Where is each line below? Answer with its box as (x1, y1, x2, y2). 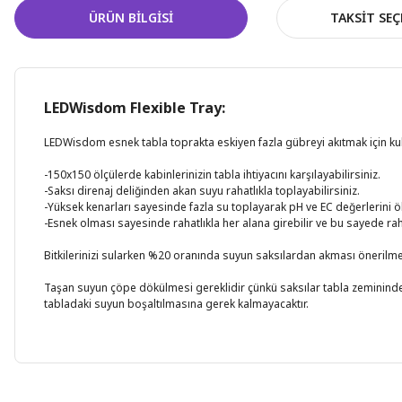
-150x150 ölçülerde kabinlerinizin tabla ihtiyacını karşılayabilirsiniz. (44, 167, 380, 182)
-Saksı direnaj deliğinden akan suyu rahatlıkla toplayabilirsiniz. (44, 183, 360, 198)
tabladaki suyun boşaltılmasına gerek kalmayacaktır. (44, 296, 309, 311)
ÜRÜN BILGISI (89, 9, 173, 26)
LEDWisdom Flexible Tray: (44, 98, 225, 118)
